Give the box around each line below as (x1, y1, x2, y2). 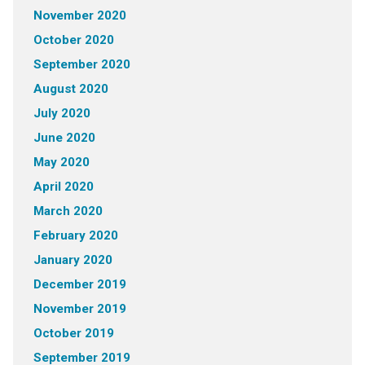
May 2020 (33, 155, 90, 170)
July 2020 (33, 106, 90, 121)
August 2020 (33, 81, 108, 97)
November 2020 (33, 8, 126, 24)
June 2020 (33, 130, 95, 146)
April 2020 (33, 179, 94, 195)
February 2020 (33, 228, 118, 244)
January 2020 (33, 253, 112, 268)
